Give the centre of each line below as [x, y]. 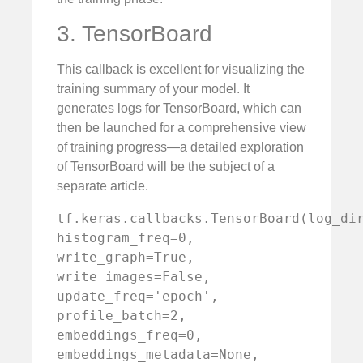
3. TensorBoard [135, 34]
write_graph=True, [126, 258]
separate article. [102, 186]
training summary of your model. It [153, 89]
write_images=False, [134, 277]
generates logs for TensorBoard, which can [179, 109]
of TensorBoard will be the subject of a [166, 167]
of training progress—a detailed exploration [180, 147]
